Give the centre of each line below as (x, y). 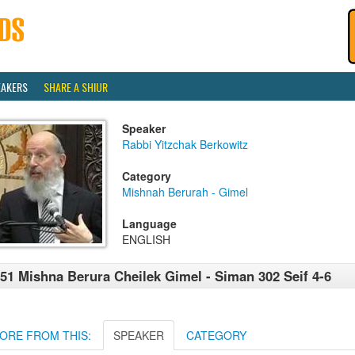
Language (149, 223)
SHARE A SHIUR (76, 87)
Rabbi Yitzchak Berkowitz (185, 144)
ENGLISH (146, 239)
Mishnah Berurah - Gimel (185, 192)
